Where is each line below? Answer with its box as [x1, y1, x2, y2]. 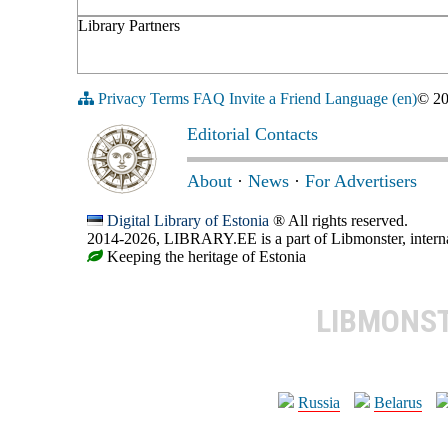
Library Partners [78, 16, 180, 34]
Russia [298, 393, 340, 411]
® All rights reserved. [269, 211, 408, 229]
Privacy [98, 89, 146, 107]
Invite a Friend [229, 89, 321, 107]
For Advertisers [305, 170, 417, 191]
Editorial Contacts [187, 123, 318, 144]
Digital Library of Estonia [107, 211, 269, 229]
